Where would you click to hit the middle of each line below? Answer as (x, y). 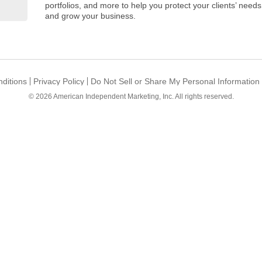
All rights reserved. (204, 96)
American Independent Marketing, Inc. (113, 96)
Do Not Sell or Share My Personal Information (175, 81)
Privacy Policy (59, 81)
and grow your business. (91, 16)
